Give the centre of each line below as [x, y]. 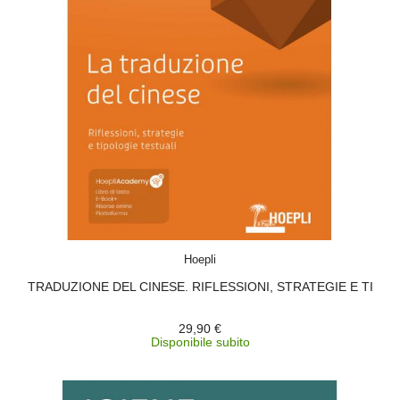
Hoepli [200, 259]
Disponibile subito [200, 342]
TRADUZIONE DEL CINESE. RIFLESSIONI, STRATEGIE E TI [200, 287]
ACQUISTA [216, 248]
